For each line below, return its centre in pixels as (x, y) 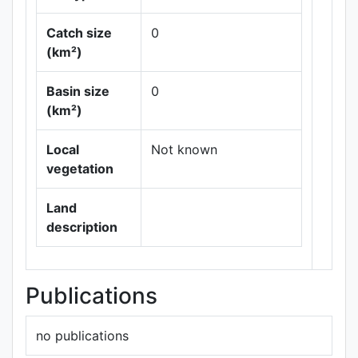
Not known (184, 149)
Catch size (79, 33)
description (82, 227)
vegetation (80, 169)
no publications (82, 336)
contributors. (281, 137)
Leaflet (280, 74)
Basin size (78, 91)
